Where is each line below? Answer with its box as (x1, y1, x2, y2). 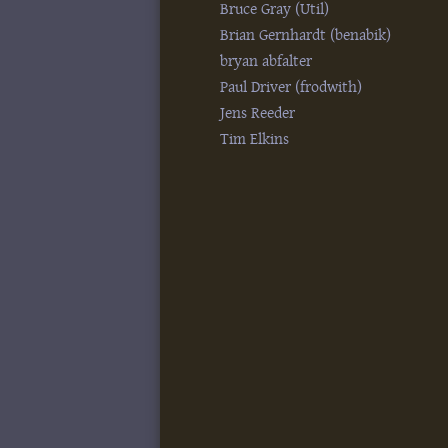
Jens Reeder (220, 104, 296, 122)
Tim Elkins (220, 130, 290, 148)
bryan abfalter (220, 52, 313, 70)
